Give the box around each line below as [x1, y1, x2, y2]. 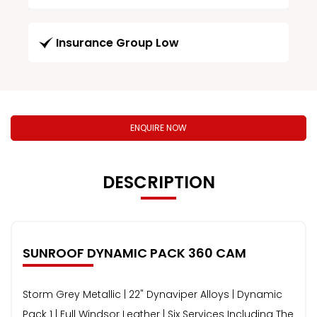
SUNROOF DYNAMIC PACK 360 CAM [23, 243, 246, 262]
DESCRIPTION [102, 170, 215, 194]
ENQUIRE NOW [130, 121, 187, 134]
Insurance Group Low [56, 34, 179, 51]
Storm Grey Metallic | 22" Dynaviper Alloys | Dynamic [23, 287, 282, 301]
